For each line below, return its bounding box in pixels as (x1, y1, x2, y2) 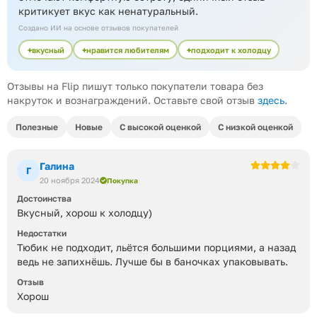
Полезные (16, 122, 58, 132)
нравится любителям (86, 45, 169, 54)
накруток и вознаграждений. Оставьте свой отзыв (7, 94, 258, 106)
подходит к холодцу (190, 45, 271, 54)
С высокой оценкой (120, 122, 201, 132)
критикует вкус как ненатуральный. (18, 5, 198, 17)
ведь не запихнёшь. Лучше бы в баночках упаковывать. (17, 255, 288, 267)
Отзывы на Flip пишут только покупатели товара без (7, 80, 263, 92)
